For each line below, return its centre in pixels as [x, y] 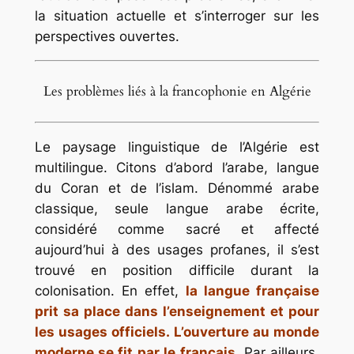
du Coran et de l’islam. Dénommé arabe [177, 188]
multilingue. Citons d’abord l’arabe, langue [177, 167]
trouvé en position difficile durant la [177, 270]
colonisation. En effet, [110, 290]
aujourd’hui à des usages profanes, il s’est [177, 249]
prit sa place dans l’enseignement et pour [177, 311]
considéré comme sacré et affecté [177, 229]
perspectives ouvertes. [107, 36]
